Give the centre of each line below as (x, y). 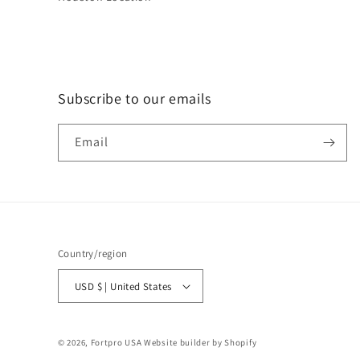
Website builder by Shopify (200, 342)
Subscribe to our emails (135, 98)
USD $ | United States (134, 286)
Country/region (93, 254)
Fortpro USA (116, 342)
